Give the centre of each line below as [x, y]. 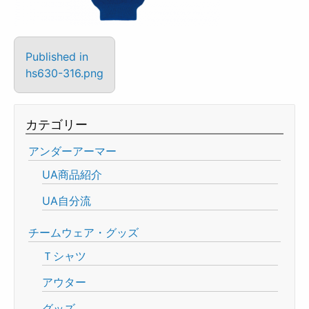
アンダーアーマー [72, 151]
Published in [57, 56]
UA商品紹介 [72, 174]
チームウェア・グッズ [83, 232]
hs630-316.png [64, 73]
